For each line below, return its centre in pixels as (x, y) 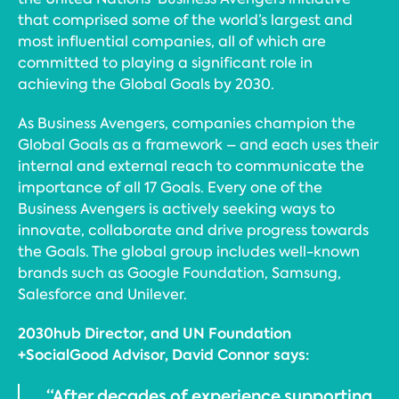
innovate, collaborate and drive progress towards (193, 230)
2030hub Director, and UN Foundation (155, 334)
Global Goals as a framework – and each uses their (198, 145)
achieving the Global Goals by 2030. (146, 84)
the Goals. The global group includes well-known (189, 252)
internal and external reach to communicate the (191, 166)
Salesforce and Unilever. (102, 294)
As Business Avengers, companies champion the (187, 123)
